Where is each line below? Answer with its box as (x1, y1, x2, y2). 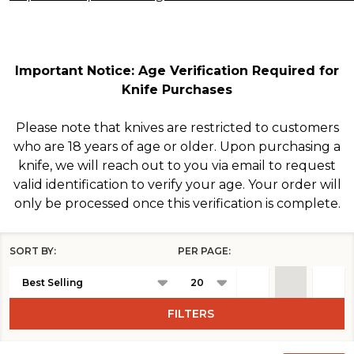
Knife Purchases (122, 82, 232, 98)
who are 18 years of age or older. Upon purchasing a (13, 139, 341, 155)
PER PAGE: (178, 245, 231, 258)
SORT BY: (9, 245, 56, 258)
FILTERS (168, 307, 214, 322)
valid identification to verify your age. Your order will (13, 177, 341, 193)
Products (9, 262, 92, 282)
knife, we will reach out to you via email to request (18, 158, 336, 174)
